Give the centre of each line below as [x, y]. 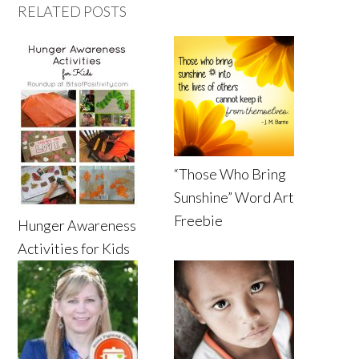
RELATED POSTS [73, 11]
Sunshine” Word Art [234, 197]
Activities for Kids [74, 248]
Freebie [199, 220]
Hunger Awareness [77, 225]
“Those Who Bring [230, 173]
